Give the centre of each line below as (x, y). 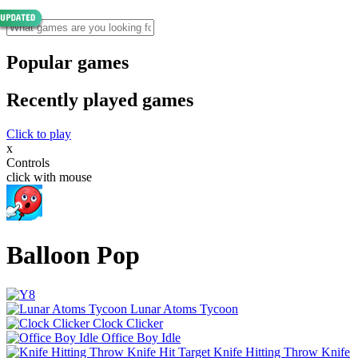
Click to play (39, 133)
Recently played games (100, 99)
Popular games (68, 62)
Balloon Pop (73, 255)
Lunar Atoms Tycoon (184, 308)
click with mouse (49, 177)
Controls (28, 162)
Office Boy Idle (141, 337)
